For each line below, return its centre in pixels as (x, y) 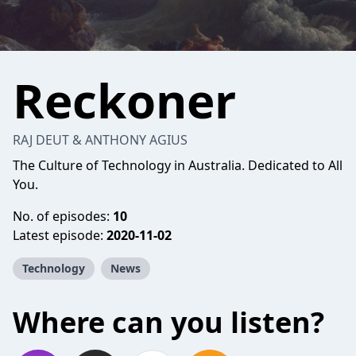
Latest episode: (60, 235)
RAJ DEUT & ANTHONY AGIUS (100, 140)
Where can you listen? (168, 322)
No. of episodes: (63, 216)
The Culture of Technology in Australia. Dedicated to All (178, 165)
